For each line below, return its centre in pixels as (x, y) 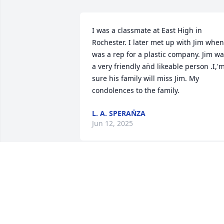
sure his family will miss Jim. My (145, 78)
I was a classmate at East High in (147, 30)
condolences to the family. (136, 90)
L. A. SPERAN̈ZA (119, 113)
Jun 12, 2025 (112, 123)
